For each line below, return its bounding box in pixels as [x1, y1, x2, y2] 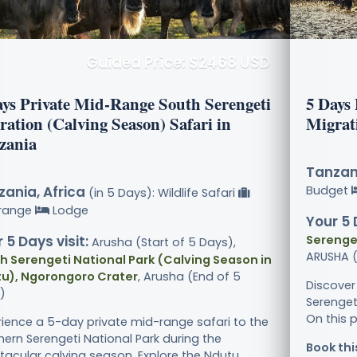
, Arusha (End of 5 [138, 269, 241, 285]
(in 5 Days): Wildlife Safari [85, 185, 238, 202]
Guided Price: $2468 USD [86, 52, 270, 74]
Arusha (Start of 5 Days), [88, 234, 236, 251]
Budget [306, 182, 351, 199]
